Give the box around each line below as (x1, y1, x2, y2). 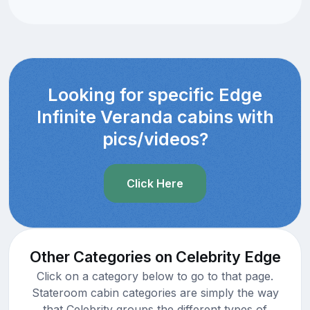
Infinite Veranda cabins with (36, 106, 274, 127)
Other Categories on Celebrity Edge (29, 247, 281, 266)
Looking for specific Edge (48, 84, 262, 105)
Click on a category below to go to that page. (37, 268, 273, 283)
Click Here (127, 176, 183, 190)
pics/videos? (102, 128, 208, 149)
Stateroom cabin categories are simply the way (31, 285, 279, 300)
